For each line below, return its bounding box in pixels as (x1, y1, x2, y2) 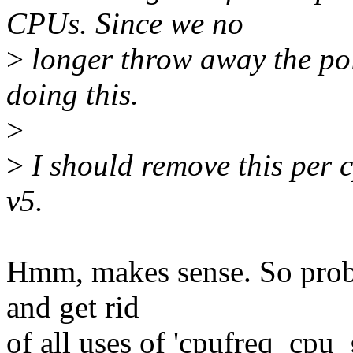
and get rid (6, 290, 139, 325)
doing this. (6, 77, 139, 112)
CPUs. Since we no (6, 6, 243, 41)
